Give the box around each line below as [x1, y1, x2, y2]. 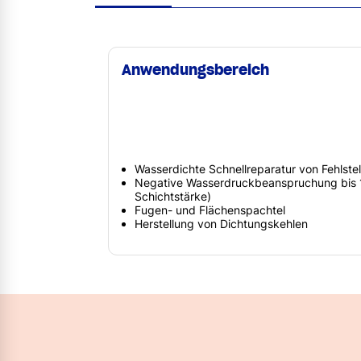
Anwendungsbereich [122, 60, 269, 80]
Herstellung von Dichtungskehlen [135, 216, 308, 230]
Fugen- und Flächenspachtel [135, 202, 285, 217]
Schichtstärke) [135, 189, 211, 203]
